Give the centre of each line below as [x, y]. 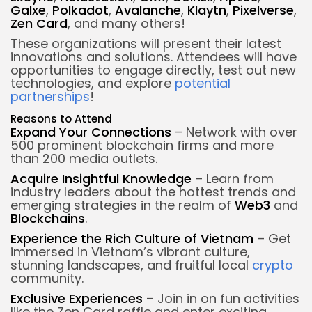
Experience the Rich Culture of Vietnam [132, 238]
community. [47, 278]
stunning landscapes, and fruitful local [131, 265]
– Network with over [234, 132]
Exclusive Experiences [77, 298]
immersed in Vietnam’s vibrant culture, [130, 251]
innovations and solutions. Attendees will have [154, 56]
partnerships [50, 96]
